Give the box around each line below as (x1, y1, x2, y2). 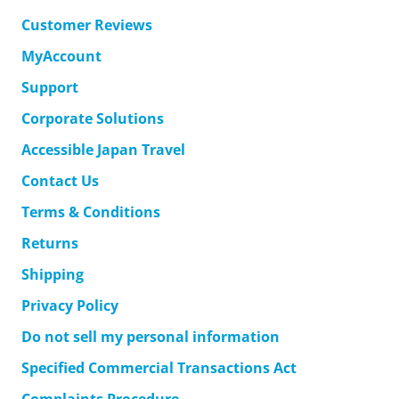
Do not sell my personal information (21, 326, 280, 346)
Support (21, 77, 78, 97)
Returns (21, 232, 78, 253)
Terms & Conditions (21, 201, 160, 222)
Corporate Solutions (21, 108, 164, 128)
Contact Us (21, 170, 99, 191)
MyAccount (21, 45, 102, 66)
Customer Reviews (21, 14, 152, 35)
